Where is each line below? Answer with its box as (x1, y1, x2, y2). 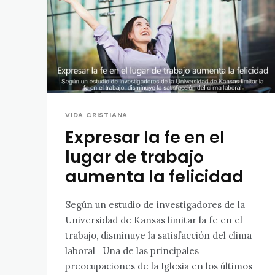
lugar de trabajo (65, 145, 204, 168)
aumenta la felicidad (65, 165, 244, 188)
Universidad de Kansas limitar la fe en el (65, 214, 242, 226)
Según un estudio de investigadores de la (65, 198, 245, 211)
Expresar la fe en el (65, 125, 225, 149)
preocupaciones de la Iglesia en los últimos (65, 260, 252, 272)
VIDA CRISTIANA (65, 109, 128, 120)
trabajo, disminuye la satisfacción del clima (65, 229, 252, 241)
